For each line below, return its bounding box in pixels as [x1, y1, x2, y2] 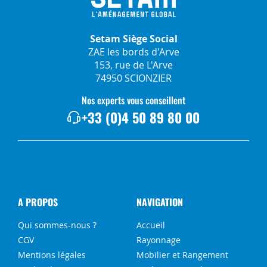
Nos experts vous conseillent [82, 93, 185, 108]
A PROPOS [18, 194, 58, 209]
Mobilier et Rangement [136, 249, 228, 260]
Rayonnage [136, 234, 181, 246]
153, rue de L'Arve [94, 58, 173, 72]
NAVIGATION [136, 194, 183, 209]
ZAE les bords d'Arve [88, 45, 179, 59]
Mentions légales [18, 249, 86, 260]
